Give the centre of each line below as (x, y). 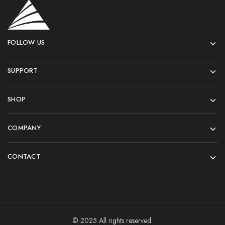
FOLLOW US (26, 42)
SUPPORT (23, 70)
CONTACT (24, 156)
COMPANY (24, 128)
